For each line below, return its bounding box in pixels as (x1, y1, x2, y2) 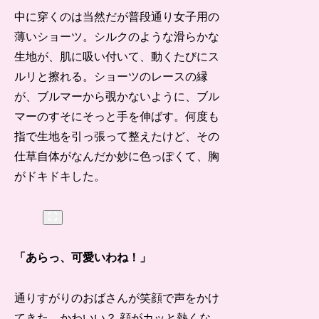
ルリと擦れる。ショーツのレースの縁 (14, 70, 209, 83)
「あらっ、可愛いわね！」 (14, 251, 152, 263)
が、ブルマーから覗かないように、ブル (14, 90, 220, 103)
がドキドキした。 (14, 170, 106, 183)
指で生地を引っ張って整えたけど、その (14, 130, 220, 143)
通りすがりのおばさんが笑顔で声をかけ (14, 291, 220, 304)
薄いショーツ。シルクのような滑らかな (14, 31, 220, 43)
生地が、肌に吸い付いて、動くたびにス (14, 51, 220, 63)
